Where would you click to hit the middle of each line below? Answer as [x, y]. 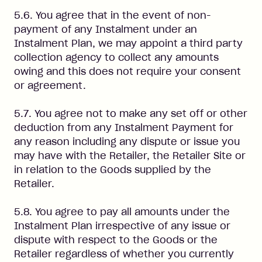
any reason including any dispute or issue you [127, 142]
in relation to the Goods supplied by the [113, 170]
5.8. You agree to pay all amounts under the [122, 212]
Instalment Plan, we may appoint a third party [128, 43]
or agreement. [50, 85]
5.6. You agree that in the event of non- [113, 15]
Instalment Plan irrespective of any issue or [122, 226]
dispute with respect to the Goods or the [116, 240]
